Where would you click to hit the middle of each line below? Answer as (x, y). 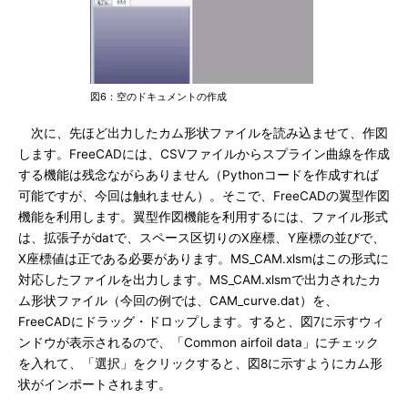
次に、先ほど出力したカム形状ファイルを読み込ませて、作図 (203, 133)
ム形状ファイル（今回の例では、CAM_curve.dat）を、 (178, 301)
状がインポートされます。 (95, 384)
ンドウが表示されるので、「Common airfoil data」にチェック (199, 342)
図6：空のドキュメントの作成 (158, 97)
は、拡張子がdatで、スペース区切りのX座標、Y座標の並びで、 (202, 238)
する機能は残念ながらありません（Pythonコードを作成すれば (199, 175)
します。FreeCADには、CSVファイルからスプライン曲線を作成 (204, 154)
